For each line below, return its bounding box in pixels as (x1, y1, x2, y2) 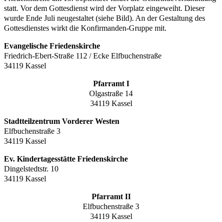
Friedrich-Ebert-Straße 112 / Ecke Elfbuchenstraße (4, 51, 162, 60)
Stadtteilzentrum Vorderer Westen (4, 116, 119, 125)
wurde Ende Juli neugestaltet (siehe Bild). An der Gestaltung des (4, 13, 205, 22)
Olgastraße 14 (89, 89, 133, 98)
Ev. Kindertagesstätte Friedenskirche (4, 154, 128, 163)
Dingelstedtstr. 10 (4, 164, 58, 173)
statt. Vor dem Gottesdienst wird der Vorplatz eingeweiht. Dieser (4, 3, 205, 12)
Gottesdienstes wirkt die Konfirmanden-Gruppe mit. (4, 23, 166, 32)
